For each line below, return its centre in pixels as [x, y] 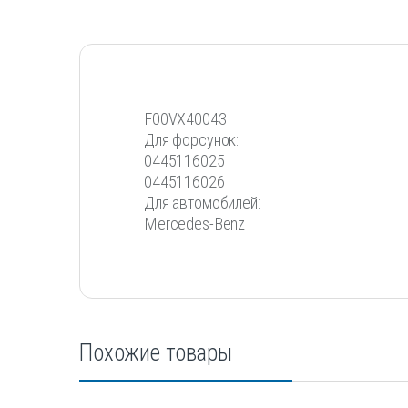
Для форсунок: [192, 140]
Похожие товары [156, 353]
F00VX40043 [185, 119]
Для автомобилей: [202, 203]
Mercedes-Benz [195, 224]
